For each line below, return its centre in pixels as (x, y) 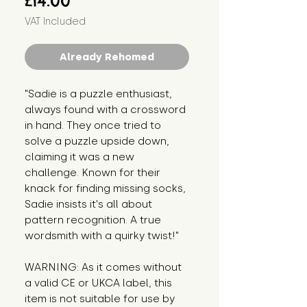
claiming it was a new (79, 157)
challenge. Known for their (93, 173)
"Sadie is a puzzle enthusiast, (98, 94)
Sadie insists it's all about (88, 205)
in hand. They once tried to (93, 126)
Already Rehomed (107, 57)
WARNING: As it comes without (103, 268)
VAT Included (55, 22)
